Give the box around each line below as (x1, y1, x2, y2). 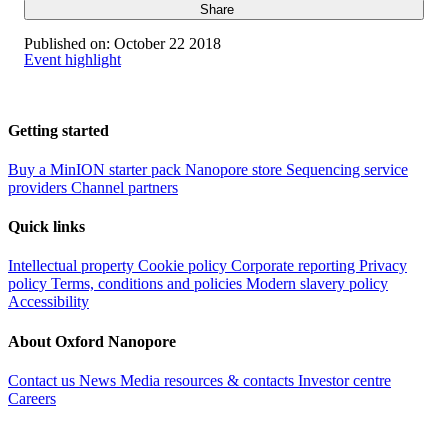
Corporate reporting (231, 257, 359, 275)
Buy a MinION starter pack (8, 160, 185, 178)
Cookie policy (138, 257, 231, 275)
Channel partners (71, 178, 178, 196)
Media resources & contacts (120, 371, 298, 389)
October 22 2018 (110, 35, 221, 53)
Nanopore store (185, 160, 286, 178)
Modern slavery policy (246, 275, 388, 293)
